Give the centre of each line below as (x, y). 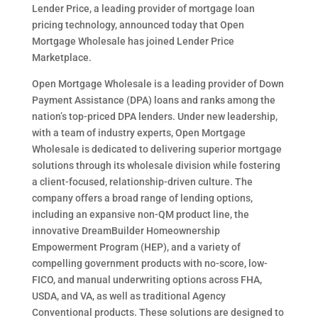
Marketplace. (61, 57)
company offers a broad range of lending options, (142, 198)
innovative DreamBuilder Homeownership (126, 231)
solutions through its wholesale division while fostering (156, 165)
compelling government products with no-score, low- (149, 263)
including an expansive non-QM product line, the (140, 214)
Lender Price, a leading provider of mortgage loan (143, 9)
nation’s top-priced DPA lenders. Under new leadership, (154, 116)
